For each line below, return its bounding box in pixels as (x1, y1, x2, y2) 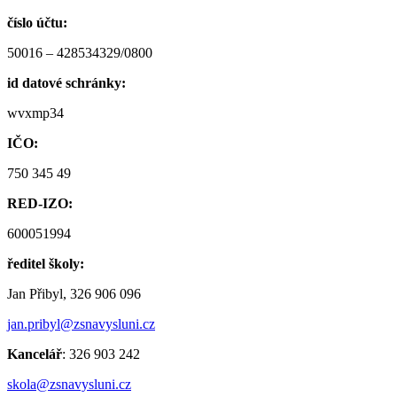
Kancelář (7, 346, 62, 362)
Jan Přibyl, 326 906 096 (7, 286, 141, 302)
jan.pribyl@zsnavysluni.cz (7, 316, 155, 332)
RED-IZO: (7, 196, 73, 212)
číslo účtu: (7, 15, 67, 31)
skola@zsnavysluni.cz (7, 377, 131, 393)
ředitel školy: (7, 256, 84, 272)
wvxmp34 (7, 105, 64, 121)
